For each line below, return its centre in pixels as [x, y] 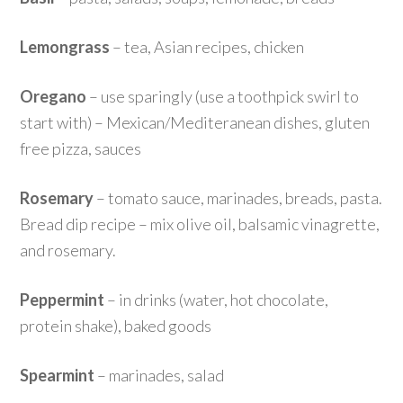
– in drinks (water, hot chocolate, [217, 300]
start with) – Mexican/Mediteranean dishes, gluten [195, 122]
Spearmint [58, 375]
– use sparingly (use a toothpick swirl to [223, 96]
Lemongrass [65, 47]
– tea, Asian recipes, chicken [207, 47]
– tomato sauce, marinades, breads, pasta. [238, 198]
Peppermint [63, 300]
